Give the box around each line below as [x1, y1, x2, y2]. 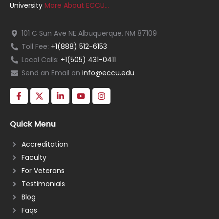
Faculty [21, 152, 46, 162]
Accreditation [21, 139, 68, 149]
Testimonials [21, 178, 65, 189]
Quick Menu [10, 118, 56, 130]
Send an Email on [21, 67, 82, 78]
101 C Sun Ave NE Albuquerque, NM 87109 [21, 28, 157, 38]
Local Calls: [21, 54, 61, 65]
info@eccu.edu [82, 67, 134, 78]
